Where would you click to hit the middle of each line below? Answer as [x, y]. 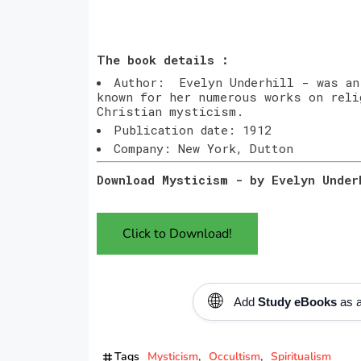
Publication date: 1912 [192, 129]
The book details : [162, 59]
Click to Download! [177, 233]
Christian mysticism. [173, 111]
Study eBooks [297, 301]
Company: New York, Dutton [203, 148]
